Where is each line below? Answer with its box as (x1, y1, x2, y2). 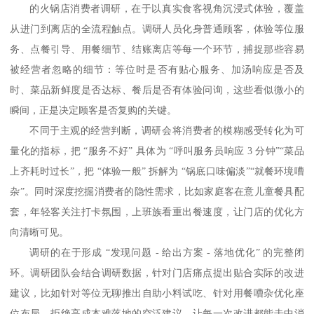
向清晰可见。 (10, 227, 69, 238)
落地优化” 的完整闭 (214, 247, 304, 259)
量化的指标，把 (10, 146, 81, 157)
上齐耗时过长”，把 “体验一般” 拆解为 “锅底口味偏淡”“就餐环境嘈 (10, 166, 304, 177)
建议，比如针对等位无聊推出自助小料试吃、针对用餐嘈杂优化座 (10, 288, 304, 299)
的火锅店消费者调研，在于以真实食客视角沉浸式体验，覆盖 (29, 4, 304, 15)
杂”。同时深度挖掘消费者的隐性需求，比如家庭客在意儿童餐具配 (10, 186, 304, 198)
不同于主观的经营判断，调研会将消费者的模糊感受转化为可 (29, 125, 304, 137)
